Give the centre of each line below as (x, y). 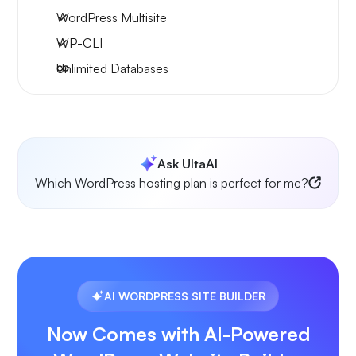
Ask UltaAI (188, 164)
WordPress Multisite (112, 18)
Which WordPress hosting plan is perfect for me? (172, 183)
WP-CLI (79, 43)
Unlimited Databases (112, 69)
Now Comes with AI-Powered (178, 334)
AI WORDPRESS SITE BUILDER (185, 296)
